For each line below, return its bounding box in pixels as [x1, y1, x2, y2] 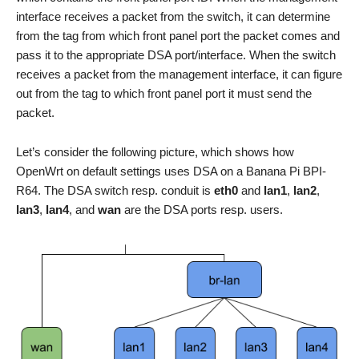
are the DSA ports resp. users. [121, 202, 283, 216]
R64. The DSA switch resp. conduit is [16, 183, 214, 197]
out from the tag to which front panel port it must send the [16, 86, 312, 100]
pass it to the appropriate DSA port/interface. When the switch [16, 47, 336, 62]
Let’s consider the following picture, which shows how [16, 144, 294, 159]
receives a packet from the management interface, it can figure [16, 67, 342, 81]
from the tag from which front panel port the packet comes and [16, 28, 340, 42]
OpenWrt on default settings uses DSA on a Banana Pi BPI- [16, 163, 326, 178]
